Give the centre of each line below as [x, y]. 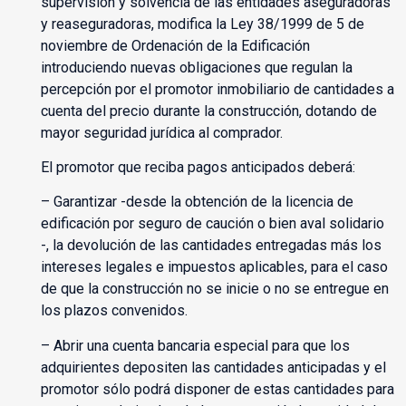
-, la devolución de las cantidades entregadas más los [211, 246]
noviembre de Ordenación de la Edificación [175, 45]
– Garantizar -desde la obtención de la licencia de [197, 202]
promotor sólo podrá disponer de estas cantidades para [217, 389]
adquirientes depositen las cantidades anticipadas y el [213, 367]
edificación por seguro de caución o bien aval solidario [212, 224]
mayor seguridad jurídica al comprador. [161, 132]
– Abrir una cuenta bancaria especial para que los [195, 345]
